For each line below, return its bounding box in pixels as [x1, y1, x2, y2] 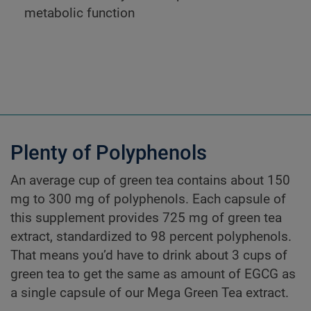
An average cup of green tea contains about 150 [10, 172, 290, 188]
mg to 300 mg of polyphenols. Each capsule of [10, 191, 286, 207]
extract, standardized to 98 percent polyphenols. [10, 228, 292, 244]
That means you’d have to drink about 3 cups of [10, 247, 287, 263]
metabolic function [24, 6, 135, 22]
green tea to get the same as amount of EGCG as [10, 266, 296, 282]
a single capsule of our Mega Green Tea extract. [10, 285, 289, 301]
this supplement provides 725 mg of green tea [10, 210, 282, 226]
